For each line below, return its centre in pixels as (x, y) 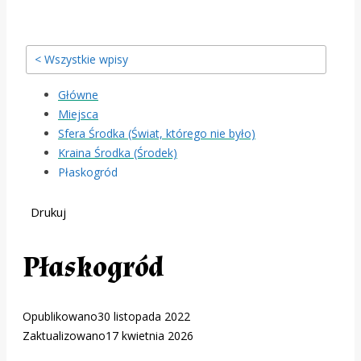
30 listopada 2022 (144, 317)
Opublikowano (60, 317)
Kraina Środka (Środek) (118, 153)
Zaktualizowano (64, 336)
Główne (78, 95)
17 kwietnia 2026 (149, 336)
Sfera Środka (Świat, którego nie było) (157, 133)
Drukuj (48, 212)
